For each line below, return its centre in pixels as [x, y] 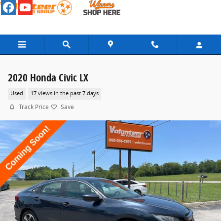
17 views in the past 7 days [64, 93]
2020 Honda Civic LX [48, 77]
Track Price [34, 107]
